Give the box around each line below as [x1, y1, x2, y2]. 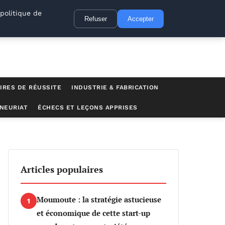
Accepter [128, 15, 154, 23]
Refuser [84, 15, 107, 23]
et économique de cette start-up [37, 208, 150, 218]
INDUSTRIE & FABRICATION [71, 84, 159, 91]
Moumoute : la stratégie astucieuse [37, 194, 161, 204]
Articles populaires [21, 163, 103, 175]
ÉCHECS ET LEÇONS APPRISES [38, 104, 138, 111]
